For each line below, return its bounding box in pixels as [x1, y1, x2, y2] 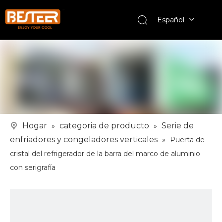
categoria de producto [59, 121, 149, 130]
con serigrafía [10, 163, 55, 172]
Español [157, 15, 184, 24]
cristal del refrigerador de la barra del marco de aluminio [10, 149, 200, 158]
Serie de [162, 121, 194, 130]
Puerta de [170, 135, 205, 144]
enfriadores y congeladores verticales [10, 135, 158, 144]
